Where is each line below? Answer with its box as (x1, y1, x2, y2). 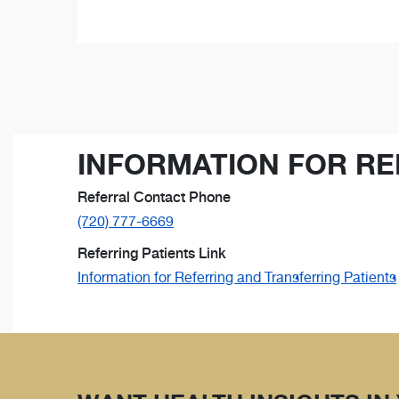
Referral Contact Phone (77, 189, 231, 207)
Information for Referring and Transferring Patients (77, 269, 396, 287)
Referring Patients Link (77, 245, 226, 263)
